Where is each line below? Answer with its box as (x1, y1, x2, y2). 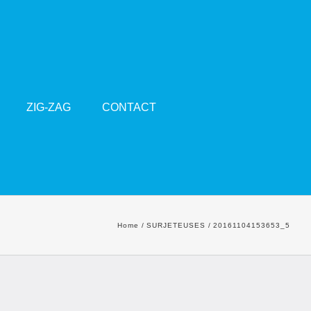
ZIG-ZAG (26, 101, 71, 113)
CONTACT (102, 101, 156, 113)
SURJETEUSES (146, 221, 205, 229)
